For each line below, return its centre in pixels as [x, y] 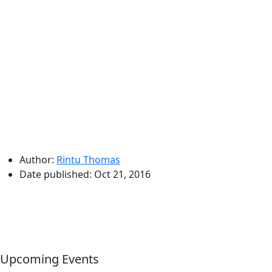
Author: [37, 160]
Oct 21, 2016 [122, 174]
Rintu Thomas [88, 160]
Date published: [57, 174]
